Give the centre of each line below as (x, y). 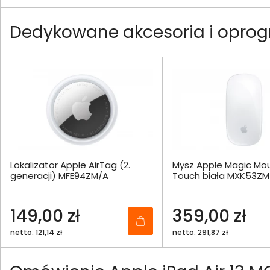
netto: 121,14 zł (36, 233)
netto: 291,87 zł (200, 233)
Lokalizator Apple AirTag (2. (70, 165)
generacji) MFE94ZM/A (59, 176)
